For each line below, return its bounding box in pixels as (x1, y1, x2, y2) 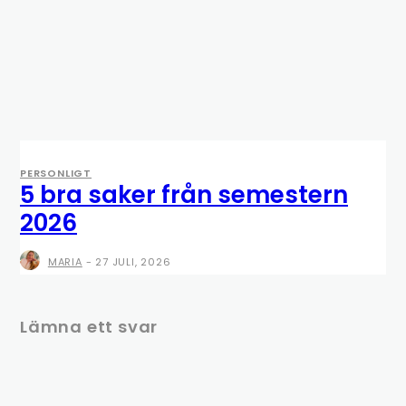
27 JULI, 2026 (95, 254, 171, 269)
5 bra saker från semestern (20, 179, 348, 212)
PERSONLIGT (20, 166, 92, 181)
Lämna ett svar (20, 315, 159, 339)
